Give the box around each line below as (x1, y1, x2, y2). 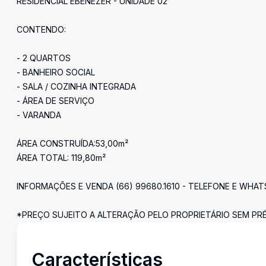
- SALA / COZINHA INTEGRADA (17, 81, 136, 91)
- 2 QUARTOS (17, 53, 71, 63)
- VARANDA (17, 110, 61, 120)
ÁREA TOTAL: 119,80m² (17, 153, 106, 163)
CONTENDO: (17, 24, 66, 34)
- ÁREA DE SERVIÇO (17, 96, 94, 106)
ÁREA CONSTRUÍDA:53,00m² (17, 138, 128, 148)
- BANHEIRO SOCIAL (17, 67, 95, 77)
